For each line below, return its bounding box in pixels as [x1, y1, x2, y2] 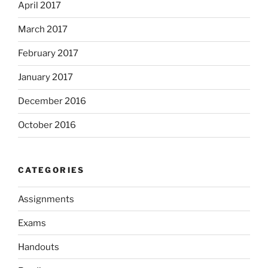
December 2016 [18, 96, 86, 107]
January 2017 [18, 72, 73, 83]
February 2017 [18, 48, 78, 59]
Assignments [18, 193, 74, 205]
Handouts [18, 241, 59, 252]
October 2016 [18, 120, 76, 131]
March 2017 [18, 24, 68, 35]
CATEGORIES [18, 165, 85, 175]
